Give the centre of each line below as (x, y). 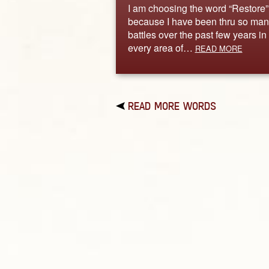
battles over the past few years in (197, 34)
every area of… (161, 47)
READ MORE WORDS (172, 106)
